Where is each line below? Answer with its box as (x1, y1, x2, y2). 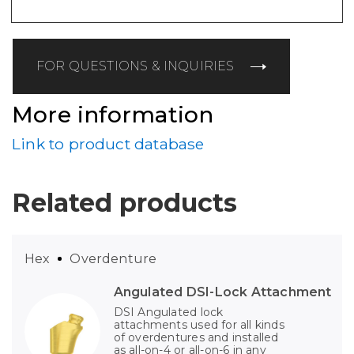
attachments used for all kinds (113, 317, 284, 332)
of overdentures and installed (113, 330, 279, 345)
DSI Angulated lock (113, 304, 224, 319)
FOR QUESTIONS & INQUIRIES (36, 58, 235, 74)
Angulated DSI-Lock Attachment (113, 284, 332, 299)
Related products (12, 186, 237, 218)
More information (12, 101, 214, 129)
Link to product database (12, 134, 205, 153)
